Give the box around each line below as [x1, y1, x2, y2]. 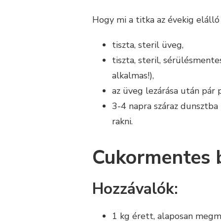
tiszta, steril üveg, [112, 39, 184, 51]
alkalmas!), [112, 70, 154, 82]
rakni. [112, 115, 133, 128]
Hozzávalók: [92, 178, 178, 199]
